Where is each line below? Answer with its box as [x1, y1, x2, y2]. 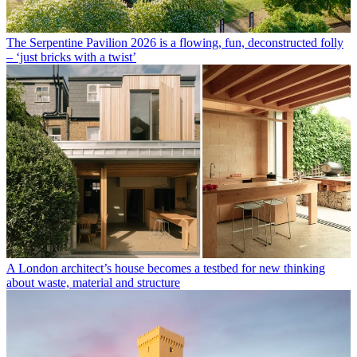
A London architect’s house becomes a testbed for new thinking [6, 261, 325, 275]
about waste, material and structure [6, 276, 180, 289]
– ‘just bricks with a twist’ [6, 50, 136, 64]
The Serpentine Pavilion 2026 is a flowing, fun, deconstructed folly [6, 36, 343, 49]
